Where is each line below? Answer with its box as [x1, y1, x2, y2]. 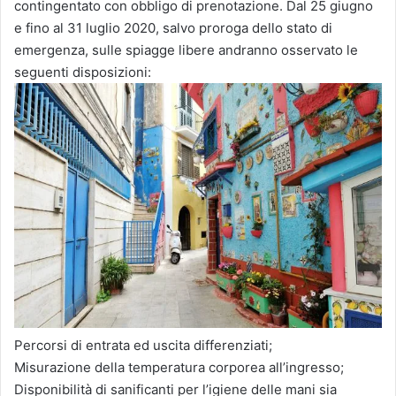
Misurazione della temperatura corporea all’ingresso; [14, 358, 344, 376]
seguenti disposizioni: [14, 64, 151, 81]
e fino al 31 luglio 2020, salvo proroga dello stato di [14, 19, 332, 37]
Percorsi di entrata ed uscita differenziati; [14, 336, 272, 354]
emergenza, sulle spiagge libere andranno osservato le [14, 42, 358, 59]
